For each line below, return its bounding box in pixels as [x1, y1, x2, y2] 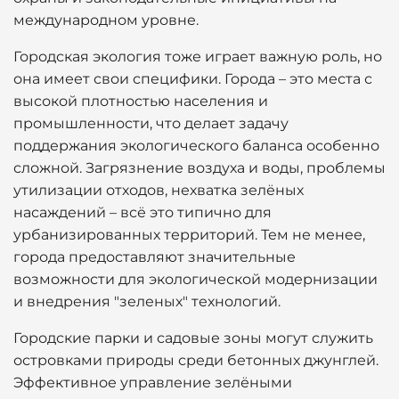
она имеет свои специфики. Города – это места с [13, 70, 372, 87]
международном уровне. [13, 12, 199, 28]
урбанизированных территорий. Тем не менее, [13, 226, 365, 243]
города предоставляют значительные [13, 248, 296, 265]
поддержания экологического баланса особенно [13, 137, 379, 154]
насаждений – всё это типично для [13, 204, 272, 221]
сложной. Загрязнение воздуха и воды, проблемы [13, 159, 386, 176]
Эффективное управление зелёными [13, 374, 292, 391]
